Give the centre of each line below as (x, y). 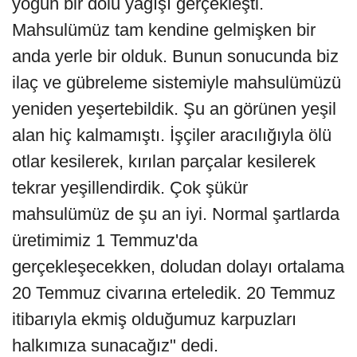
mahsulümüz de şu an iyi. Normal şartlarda (176, 214)
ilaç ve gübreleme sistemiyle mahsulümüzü (177, 83)
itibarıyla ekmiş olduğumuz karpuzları (154, 320)
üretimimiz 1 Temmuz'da (105, 241)
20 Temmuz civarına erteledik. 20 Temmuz (174, 293)
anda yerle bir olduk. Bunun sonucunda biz (175, 57)
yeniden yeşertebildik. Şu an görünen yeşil (174, 109)
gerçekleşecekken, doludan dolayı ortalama (178, 267)
